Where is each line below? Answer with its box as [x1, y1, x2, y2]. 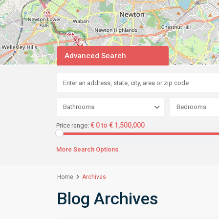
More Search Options [56, 146, 118, 153]
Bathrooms [63, 103, 94, 111]
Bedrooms [176, 103, 206, 111]
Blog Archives [57, 189, 158, 209]
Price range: [56, 122, 89, 130]
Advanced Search [65, 51, 126, 61]
